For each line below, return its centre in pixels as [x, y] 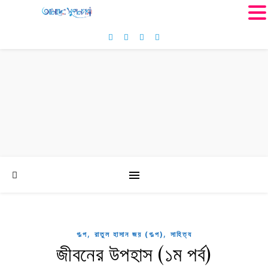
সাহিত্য [181, 234]
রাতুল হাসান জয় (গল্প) [129, 234]
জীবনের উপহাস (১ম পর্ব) [134, 253]
